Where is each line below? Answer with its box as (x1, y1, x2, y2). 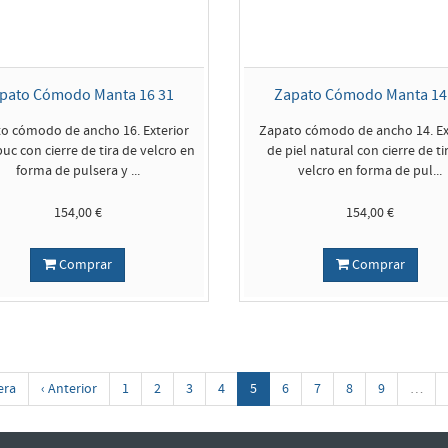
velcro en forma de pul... (298, 162, 443, 180)
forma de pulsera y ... (15, 162, 140, 180)
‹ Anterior (40, 380, 97, 398)
